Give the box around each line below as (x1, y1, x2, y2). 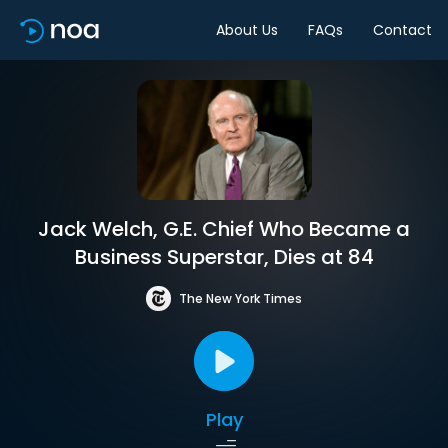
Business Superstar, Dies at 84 (74, 243, 374, 271)
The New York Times (179, 289, 302, 307)
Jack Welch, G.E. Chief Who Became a (38, 215, 410, 243)
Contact (373, 19, 432, 40)
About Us (216, 19, 278, 40)
